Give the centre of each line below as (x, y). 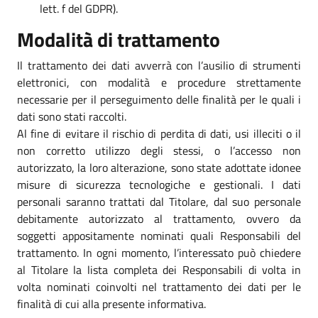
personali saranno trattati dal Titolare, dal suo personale (159, 201)
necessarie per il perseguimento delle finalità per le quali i (159, 99)
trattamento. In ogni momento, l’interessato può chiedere (159, 252)
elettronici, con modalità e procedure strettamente (159, 82)
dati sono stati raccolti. (72, 116)
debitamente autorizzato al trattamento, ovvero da (159, 218)
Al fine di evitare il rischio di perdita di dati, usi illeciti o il (159, 133)
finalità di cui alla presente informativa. (111, 303)
